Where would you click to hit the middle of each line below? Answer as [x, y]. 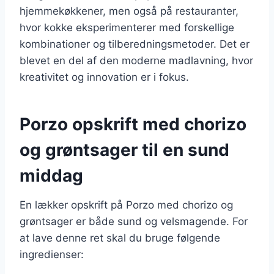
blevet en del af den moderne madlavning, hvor [136, 60]
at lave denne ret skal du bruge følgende [120, 238]
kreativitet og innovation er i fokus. [104, 77]
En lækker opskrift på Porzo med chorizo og [126, 205]
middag [51, 175]
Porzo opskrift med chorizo [133, 124]
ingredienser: [52, 254]
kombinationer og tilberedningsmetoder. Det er [135, 44]
